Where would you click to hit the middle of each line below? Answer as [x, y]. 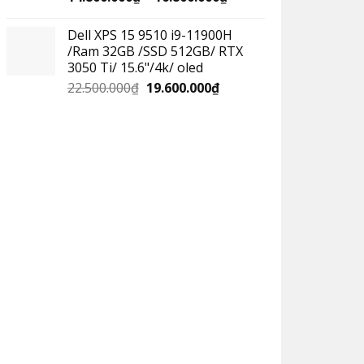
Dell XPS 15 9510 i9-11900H [149, 35]
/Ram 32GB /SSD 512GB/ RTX [155, 51]
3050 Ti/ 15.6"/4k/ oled [135, 67]
